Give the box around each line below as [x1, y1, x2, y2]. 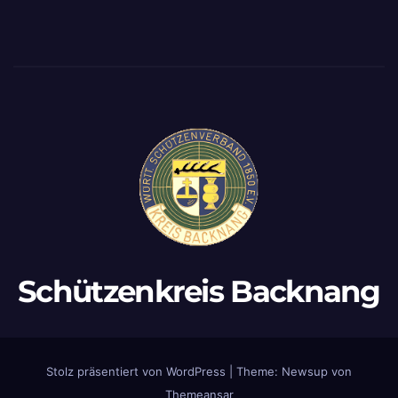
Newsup [282, 363, 328, 378]
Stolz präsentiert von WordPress [46, 363, 229, 378]
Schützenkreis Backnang [18, 272, 380, 310]
